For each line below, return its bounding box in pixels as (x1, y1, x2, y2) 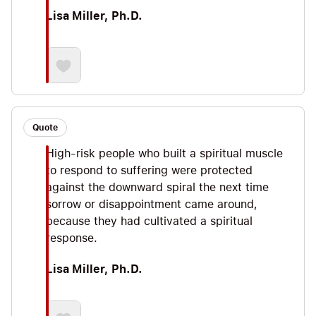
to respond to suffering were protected (46, 164, 253, 178)
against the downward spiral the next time (46, 181, 269, 195)
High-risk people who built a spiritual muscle (46, 147, 283, 161)
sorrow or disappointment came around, (46, 197, 257, 212)
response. (46, 231, 97, 245)
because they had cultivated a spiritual (46, 214, 253, 229)
